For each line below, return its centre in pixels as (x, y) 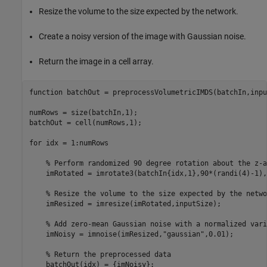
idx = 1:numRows (75, 143)
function (46, 92)
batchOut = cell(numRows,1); (85, 122)
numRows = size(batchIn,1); (83, 112)
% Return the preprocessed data (108, 254)
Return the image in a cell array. (96, 62)
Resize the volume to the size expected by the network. (139, 12)
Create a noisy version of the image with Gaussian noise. (142, 37)
